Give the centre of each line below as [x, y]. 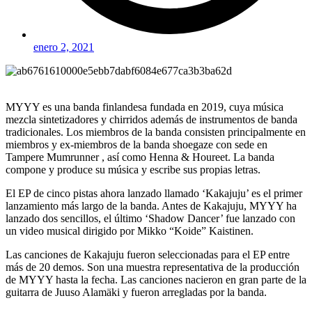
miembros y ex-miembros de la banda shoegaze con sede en [136, 144]
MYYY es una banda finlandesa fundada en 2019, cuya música [145, 107]
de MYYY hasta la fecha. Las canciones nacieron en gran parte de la [156, 279]
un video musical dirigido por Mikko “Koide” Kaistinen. [130, 231]
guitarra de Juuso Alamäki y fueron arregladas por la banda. [136, 292]
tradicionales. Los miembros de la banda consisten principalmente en [156, 132]
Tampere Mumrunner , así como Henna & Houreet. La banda [140, 157]
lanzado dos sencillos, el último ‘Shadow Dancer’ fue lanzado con [150, 218]
